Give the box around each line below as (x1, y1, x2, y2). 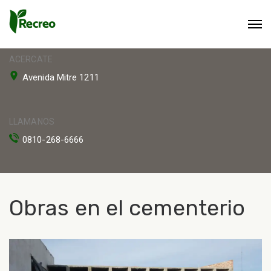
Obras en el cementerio (9, 195, 246, 221)
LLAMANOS (9, 117, 54, 126)
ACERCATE (9, 54, 53, 64)
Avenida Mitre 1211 (22, 72, 99, 83)
